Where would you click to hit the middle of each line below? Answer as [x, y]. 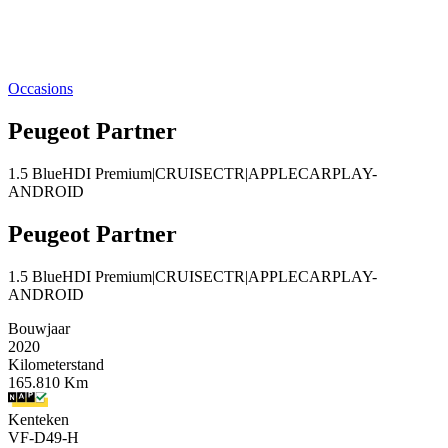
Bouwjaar [39, 328]
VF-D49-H [43, 437]
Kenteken [38, 419]
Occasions [40, 88]
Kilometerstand [56, 364]
